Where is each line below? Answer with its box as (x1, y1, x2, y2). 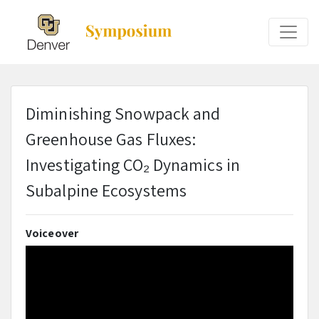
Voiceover (26, 226, 78, 241)
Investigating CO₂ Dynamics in (26, 153, 240, 176)
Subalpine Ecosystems (26, 179, 187, 202)
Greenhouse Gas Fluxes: (26, 127, 197, 150)
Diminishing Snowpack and (26, 102, 221, 125)
